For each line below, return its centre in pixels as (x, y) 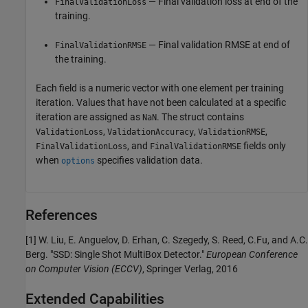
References (62, 215)
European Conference (252, 254)
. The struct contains (200, 117)
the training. (81, 59)
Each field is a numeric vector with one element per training (160, 88)
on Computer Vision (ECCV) (84, 268)
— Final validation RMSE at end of (218, 44)
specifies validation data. (149, 160)
